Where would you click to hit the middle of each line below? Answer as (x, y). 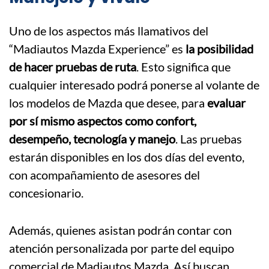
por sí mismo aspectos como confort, (103, 121)
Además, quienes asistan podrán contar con (120, 230)
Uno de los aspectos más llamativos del (109, 31)
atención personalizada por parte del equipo (122, 248)
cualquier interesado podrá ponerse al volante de (134, 85)
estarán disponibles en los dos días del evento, (127, 157)
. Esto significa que (183, 67)
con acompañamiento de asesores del (104, 175)
